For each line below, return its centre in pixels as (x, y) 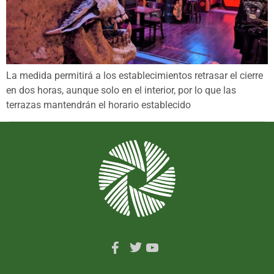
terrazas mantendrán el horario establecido (98, 105)
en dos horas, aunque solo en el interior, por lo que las (121, 90)
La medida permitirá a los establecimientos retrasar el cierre (135, 75)
